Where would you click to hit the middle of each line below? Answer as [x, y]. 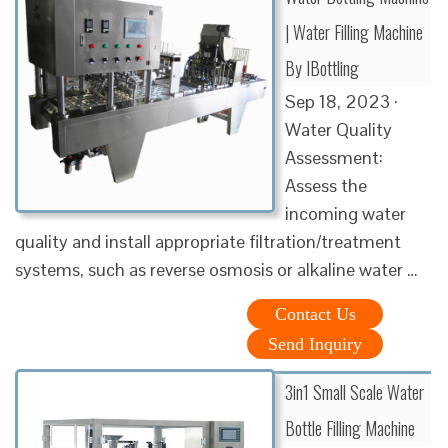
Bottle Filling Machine [350, 427]
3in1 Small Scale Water [354, 391]
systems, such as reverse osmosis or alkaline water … [216, 269]
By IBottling [322, 67]
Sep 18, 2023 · [341, 101]
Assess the [326, 185]
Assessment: [334, 157]
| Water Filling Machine [354, 31]
